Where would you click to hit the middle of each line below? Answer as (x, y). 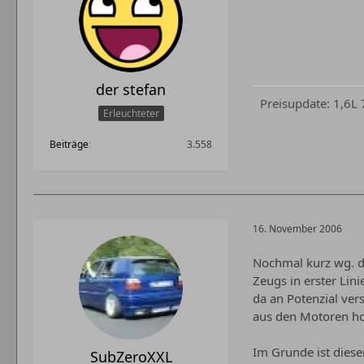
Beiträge (69, 145)
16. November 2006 (297, 228)
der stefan (131, 89)
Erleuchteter (131, 114)
